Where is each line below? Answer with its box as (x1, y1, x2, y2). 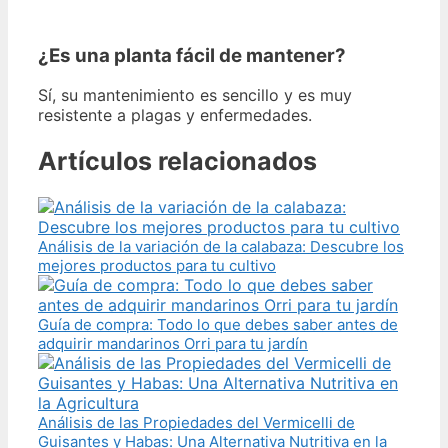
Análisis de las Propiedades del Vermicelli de (38, 412, 355, 432)
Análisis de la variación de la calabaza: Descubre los (38, 236, 404, 256)
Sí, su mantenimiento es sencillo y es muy (38, 85, 352, 106)
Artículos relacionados (38, 146, 317, 177)
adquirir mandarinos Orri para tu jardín (38, 333, 308, 353)
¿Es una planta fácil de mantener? (38, 43, 346, 67)
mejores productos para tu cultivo (38, 255, 276, 275)
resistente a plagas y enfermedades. (38, 105, 312, 126)
